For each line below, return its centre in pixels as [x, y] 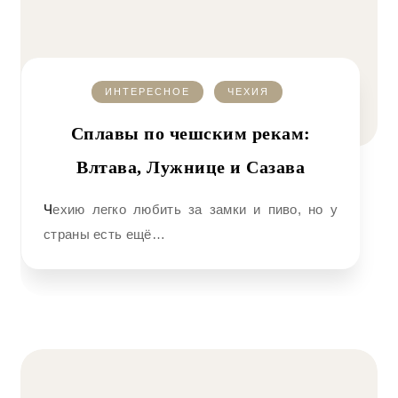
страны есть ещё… [104, 234]
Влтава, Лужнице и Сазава [191, 167]
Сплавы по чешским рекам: [191, 133]
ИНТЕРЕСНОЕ [147, 92]
